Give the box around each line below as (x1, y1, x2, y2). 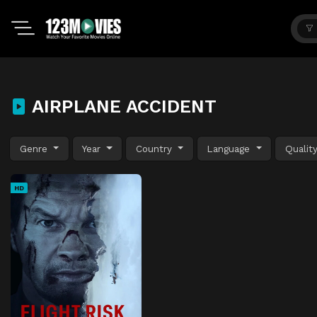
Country (135, 142, 175, 154)
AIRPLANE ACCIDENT (27, 96, 217, 117)
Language (207, 142, 254, 154)
